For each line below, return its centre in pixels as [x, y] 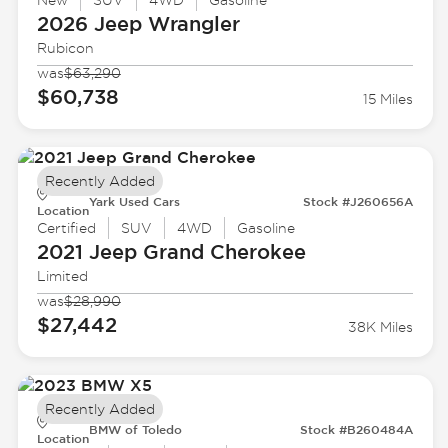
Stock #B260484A [357, 429]
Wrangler [190, 24]
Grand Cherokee [221, 252]
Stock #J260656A [358, 201]
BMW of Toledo [135, 429]
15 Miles [388, 99]
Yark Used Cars [134, 201]
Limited [62, 276]
